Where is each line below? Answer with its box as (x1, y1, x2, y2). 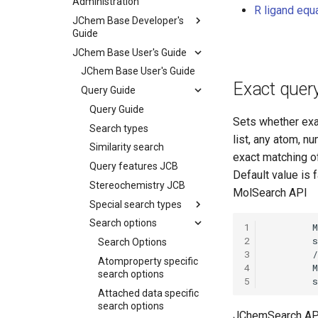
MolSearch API (233, 186, 307, 199)
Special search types (89, 198, 182, 210)
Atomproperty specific (98, 255, 198, 267)
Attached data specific (98, 287, 199, 299)
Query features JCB (89, 160, 178, 172)
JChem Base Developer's (72, 14, 184, 26)
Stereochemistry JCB (89, 179, 185, 191)
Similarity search (89, 141, 164, 153)
